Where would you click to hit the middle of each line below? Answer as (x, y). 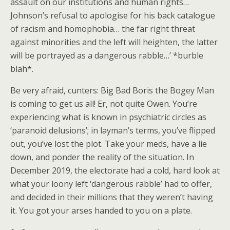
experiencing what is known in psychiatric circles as (108, 117)
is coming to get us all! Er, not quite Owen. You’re (104, 104)
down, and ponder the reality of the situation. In (102, 157)
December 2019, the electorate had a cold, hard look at (115, 170)
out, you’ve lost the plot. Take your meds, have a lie (109, 144)
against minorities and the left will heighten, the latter (114, 42)
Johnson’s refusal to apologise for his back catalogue (113, 15)
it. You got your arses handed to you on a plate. (101, 210)
